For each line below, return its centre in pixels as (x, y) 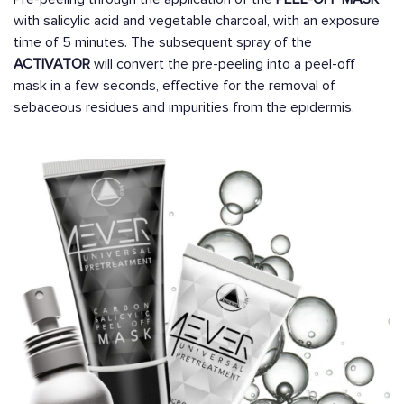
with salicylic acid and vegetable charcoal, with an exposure (197, 21)
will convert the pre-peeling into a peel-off (225, 64)
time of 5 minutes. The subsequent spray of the (163, 42)
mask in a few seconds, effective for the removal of (174, 86)
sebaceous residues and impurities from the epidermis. (184, 107)
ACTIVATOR (54, 64)
